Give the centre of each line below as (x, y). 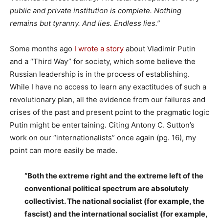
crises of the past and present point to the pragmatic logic (109, 112)
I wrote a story (99, 49)
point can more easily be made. (64, 151)
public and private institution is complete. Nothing (96, 11)
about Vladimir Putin (160, 49)
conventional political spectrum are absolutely (107, 189)
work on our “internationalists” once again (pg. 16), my (103, 138)
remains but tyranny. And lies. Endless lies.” (85, 23)
